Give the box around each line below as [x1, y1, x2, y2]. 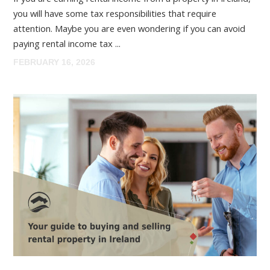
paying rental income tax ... [13, 37, 121, 49]
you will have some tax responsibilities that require [13, 7, 217, 19]
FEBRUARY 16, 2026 [13, 57, 96, 67]
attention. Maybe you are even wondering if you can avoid [13, 22, 246, 34]
